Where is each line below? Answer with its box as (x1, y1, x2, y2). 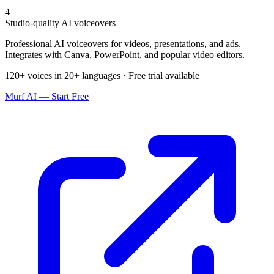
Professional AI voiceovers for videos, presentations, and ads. (5, 38, 241, 49)
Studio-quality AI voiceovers (5, 17, 116, 28)
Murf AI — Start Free (5, 91, 89, 102)
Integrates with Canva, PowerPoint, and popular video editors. (5, 49, 245, 60)
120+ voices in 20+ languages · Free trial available (5, 70, 199, 81)
